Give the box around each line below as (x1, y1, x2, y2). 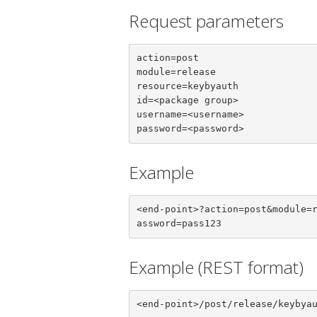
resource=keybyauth (136, 81, 238, 92)
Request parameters (129, 8, 284, 33)
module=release (136, 67, 216, 78)
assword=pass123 (136, 218, 221, 229)
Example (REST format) (129, 255, 304, 279)
